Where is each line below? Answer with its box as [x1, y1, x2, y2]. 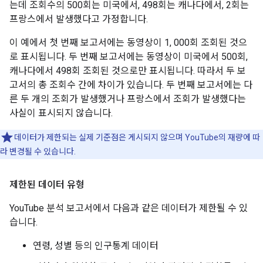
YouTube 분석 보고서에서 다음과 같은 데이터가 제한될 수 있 [9, 203, 248, 214]
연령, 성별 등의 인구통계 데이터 [33, 240, 159, 251]
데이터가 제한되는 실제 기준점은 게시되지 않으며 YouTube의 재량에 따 [14, 133, 260, 142]
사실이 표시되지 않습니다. [9, 107, 113, 119]
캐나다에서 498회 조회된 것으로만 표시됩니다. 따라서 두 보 [9, 65, 246, 76]
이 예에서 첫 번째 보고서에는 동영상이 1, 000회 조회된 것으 [9, 37, 247, 48]
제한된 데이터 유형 [9, 179, 85, 190]
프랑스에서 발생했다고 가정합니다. [9, 14, 148, 25]
